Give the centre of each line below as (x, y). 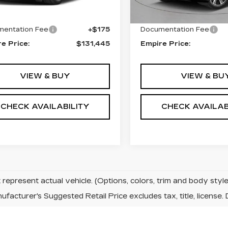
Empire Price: (166, 44)
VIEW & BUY (45, 76)
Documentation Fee (175, 29)
